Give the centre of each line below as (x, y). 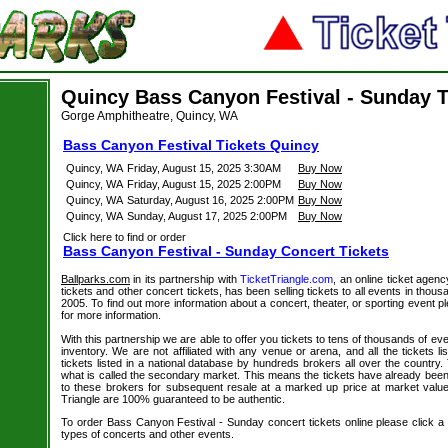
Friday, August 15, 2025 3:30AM (204, 168)
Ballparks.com (95, 279)
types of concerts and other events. (147, 433)
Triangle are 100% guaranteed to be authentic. (173, 399)
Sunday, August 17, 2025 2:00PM (207, 216)
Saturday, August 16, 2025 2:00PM (210, 200)
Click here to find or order (124, 237)
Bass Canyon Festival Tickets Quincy (191, 145)
